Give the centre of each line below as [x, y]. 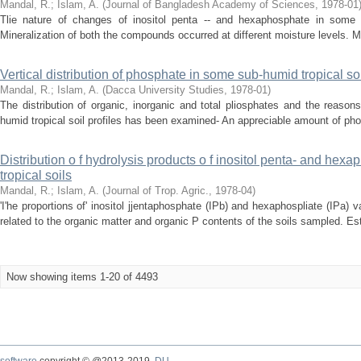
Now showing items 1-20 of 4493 [82, 277]
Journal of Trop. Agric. [157, 191]
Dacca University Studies [165, 90]
